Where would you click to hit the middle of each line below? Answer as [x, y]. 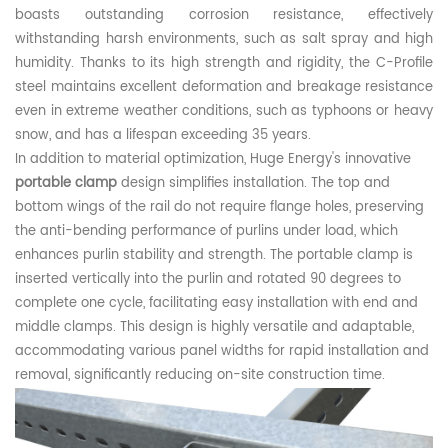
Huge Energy [291, 160]
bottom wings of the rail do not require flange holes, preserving [219, 208]
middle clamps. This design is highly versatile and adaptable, [214, 328]
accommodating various [97, 352]
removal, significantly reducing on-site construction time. [200, 376]
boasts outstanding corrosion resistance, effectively [224, 16]
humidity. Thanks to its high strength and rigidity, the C [200, 64]
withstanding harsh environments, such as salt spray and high [224, 40]
